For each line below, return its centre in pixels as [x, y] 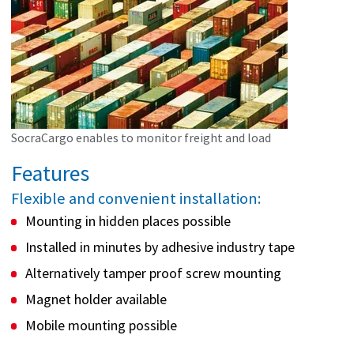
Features [50, 173]
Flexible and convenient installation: [137, 199]
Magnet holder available [96, 299]
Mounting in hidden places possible [128, 220]
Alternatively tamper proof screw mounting [153, 273]
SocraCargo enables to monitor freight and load [141, 137]
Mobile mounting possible [101, 325]
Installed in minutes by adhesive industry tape [160, 247]
